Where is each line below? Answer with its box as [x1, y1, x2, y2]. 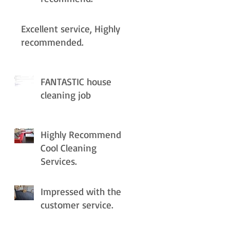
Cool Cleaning [41, 142, 97, 155]
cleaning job [41, 89, 91, 102]
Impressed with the [41, 185, 121, 198]
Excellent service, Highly [21, 23, 120, 35]
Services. [41, 155, 77, 168]
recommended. [21, 36, 84, 49]
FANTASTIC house [41, 75, 111, 88]
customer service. [41, 199, 113, 212]
